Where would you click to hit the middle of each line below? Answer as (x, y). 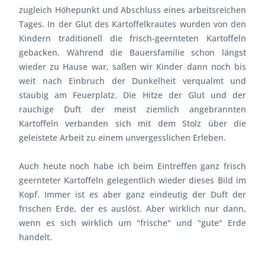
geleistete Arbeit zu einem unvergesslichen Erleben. (122, 137)
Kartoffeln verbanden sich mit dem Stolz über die (132, 123)
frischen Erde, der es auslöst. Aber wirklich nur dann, (132, 208)
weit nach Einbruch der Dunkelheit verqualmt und (132, 80)
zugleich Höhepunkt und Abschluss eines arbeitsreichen (132, 9)
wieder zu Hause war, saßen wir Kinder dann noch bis (132, 66)
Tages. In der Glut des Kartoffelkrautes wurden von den (132, 24)
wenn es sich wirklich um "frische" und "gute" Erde (132, 222)
